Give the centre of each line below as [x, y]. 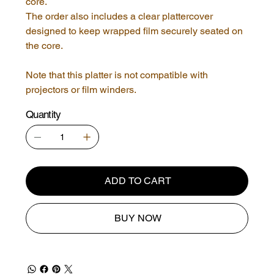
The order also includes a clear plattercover [119, 17]
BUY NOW [138, 218]
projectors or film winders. [82, 90]
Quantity [43, 115]
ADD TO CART [138, 181]
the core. [44, 46]
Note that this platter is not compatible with [117, 75]
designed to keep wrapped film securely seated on [134, 31]
